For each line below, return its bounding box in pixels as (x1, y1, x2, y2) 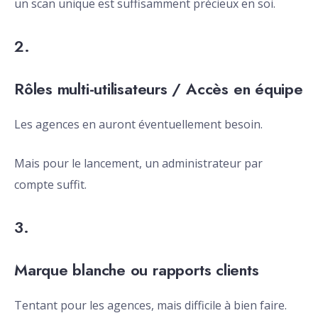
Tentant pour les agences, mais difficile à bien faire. (14, 297, 287, 314)
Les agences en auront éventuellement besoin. (14, 116, 263, 133)
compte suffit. (14, 177, 87, 193)
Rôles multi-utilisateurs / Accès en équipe (14, 77, 303, 101)
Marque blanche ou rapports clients (14, 258, 259, 282)
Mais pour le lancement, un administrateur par (14, 155, 263, 172)
